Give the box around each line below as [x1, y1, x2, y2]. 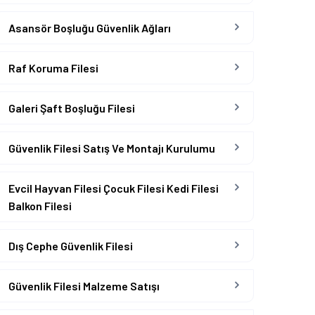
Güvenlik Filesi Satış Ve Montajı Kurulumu [8, 141, 215, 155]
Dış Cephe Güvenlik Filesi [8, 239, 133, 252]
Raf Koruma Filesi [8, 61, 98, 75]
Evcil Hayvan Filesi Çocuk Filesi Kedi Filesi [8, 181, 219, 195]
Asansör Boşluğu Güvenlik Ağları [8, 21, 171, 34]
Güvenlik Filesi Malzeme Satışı [8, 279, 160, 292]
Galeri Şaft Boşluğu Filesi [8, 101, 135, 115]
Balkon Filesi [8, 199, 72, 212]
